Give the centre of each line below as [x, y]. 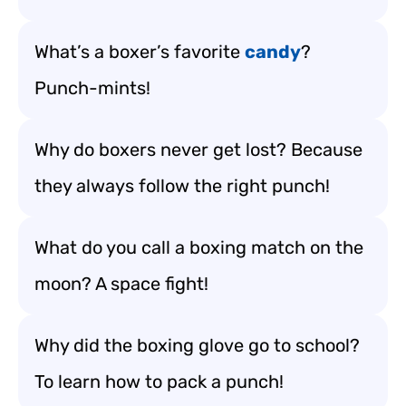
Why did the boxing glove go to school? [197, 345]
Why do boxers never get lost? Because [198, 150]
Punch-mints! [92, 88]
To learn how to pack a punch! [159, 382]
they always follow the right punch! [182, 186]
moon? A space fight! [121, 284]
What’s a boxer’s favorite [140, 52]
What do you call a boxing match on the [199, 247]
